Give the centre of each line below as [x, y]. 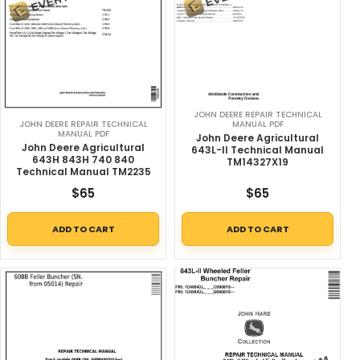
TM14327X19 [258, 162]
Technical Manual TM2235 [83, 172]
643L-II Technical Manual [258, 150]
